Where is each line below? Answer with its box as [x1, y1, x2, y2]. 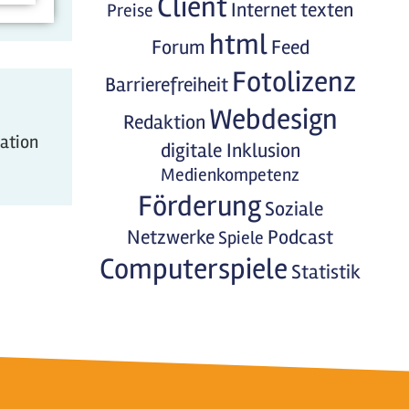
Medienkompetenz [161, 163, 300, 186]
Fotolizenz [231, 64, 356, 100]
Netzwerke [127, 225, 215, 249]
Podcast [267, 225, 334, 249]
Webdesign [208, 101, 338, 137]
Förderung [137, 188, 261, 224]
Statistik [291, 260, 362, 284]
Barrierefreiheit [104, 73, 228, 97]
